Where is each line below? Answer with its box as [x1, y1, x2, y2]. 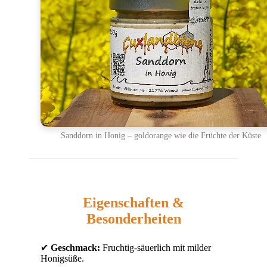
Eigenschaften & [83, 194, 184, 210]
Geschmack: [51, 242, 100, 253]
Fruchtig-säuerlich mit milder [100, 242, 211, 253]
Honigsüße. [41, 253, 84, 263]
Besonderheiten [86, 210, 181, 226]
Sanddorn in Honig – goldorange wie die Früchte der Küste [60, 130, 261, 140]
